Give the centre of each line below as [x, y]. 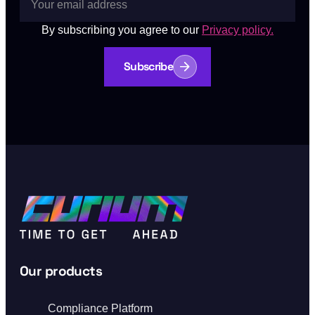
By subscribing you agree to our [120, 30]
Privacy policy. [238, 30]
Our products [61, 271]
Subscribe [148, 66]
